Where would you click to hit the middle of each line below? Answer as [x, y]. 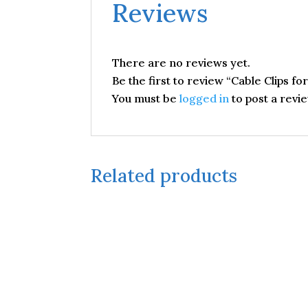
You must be [146, 98]
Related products [164, 176]
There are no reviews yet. [181, 63]
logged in [204, 98]
